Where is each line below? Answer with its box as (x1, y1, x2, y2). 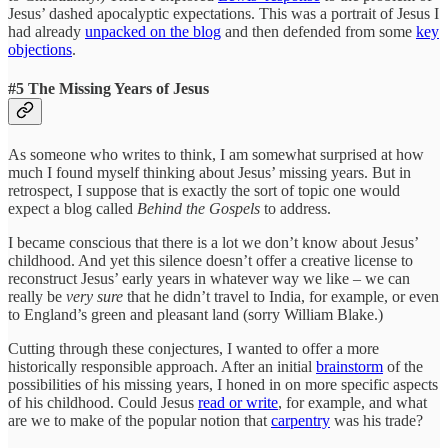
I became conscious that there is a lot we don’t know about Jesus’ (8, 234, 418, 252)
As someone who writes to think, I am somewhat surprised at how (8, 146, 424, 164)
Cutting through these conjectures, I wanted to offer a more (8, 340, 379, 358)
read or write (198, 394, 278, 412)
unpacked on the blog (85, 22, 221, 40)
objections (8, 40, 72, 58)
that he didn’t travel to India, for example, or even (123, 288, 439, 306)
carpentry (271, 412, 330, 430)
